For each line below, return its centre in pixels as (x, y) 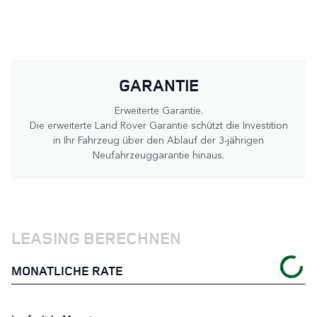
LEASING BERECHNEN (96, 238)
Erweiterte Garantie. (158, 109)
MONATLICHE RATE (67, 270)
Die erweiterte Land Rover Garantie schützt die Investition (158, 124)
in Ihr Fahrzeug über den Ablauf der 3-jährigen (158, 139)
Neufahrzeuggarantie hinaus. (158, 154)
